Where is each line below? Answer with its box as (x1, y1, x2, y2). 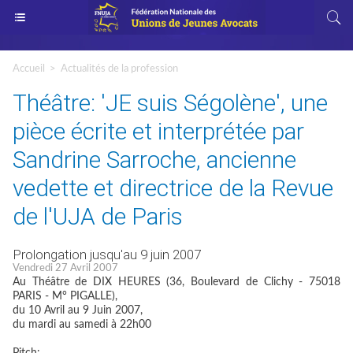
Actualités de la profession (61, 64, 178, 74)
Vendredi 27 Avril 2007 (13, 263, 118, 273)
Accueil (13, 64, 45, 74)
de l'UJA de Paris (13, 203, 183, 230)
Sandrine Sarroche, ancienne (13, 146, 296, 173)
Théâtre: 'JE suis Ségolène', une (13, 89, 328, 117)
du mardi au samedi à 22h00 (13, 319, 151, 330)
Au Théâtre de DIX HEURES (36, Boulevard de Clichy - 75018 (13, 277, 340, 288)
